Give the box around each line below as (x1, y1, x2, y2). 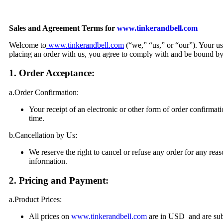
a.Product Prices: (9, 195, 62, 204)
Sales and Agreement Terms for (9, 23, 115, 32)
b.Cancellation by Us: (9, 130, 77, 139)
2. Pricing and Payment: (9, 175, 109, 186)
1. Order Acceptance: (9, 68, 95, 79)
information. (29, 156, 67, 165)
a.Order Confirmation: (9, 88, 79, 97)
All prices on (29, 212, 69, 221)
